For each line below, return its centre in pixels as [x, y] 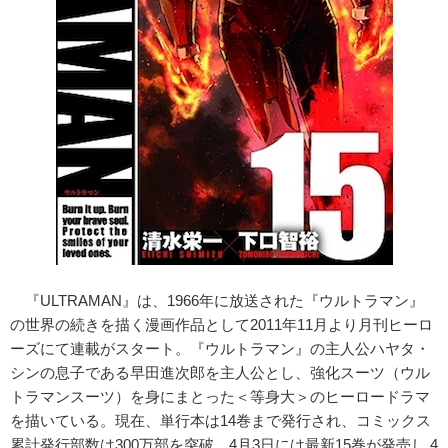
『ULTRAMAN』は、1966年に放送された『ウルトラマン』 [217, 300]
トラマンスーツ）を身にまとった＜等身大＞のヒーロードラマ [220, 396]
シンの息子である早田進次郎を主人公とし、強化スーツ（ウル [220, 372]
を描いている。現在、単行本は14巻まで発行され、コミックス [220, 420]
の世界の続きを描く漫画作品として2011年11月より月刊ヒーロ [221, 324]
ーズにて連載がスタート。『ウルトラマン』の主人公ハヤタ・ [220, 348]
